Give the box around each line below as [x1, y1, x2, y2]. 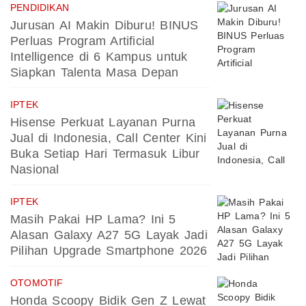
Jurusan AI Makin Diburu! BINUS [10, 18, 199, 32]
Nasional [10, 162, 59, 176]
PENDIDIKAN [10, 1, 69, 13]
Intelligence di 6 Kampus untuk [10, 49, 188, 64]
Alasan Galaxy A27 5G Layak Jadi [10, 227, 208, 242]
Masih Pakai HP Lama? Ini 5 [10, 212, 176, 226]
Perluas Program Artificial [10, 33, 155, 48]
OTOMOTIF [10, 277, 64, 288]
